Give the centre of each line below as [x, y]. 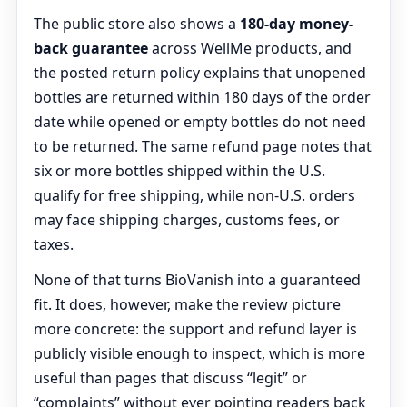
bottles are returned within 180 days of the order [202, 97]
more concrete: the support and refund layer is [195, 329]
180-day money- [297, 24]
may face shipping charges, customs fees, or [187, 220]
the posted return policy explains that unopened [200, 73]
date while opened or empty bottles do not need [200, 122]
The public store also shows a [137, 24]
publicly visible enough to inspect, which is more [199, 353]
